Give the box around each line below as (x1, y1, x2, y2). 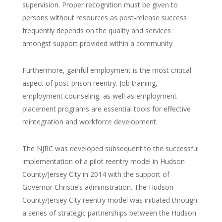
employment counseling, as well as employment (22, 91, 177, 101)
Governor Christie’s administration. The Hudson (22, 182, 173, 192)
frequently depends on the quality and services (22, 26, 171, 35)
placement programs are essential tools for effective (22, 104, 191, 113)
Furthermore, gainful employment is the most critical (22, 65, 191, 75)
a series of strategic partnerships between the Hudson (22, 208, 196, 218)
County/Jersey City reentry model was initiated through (22, 195, 197, 205)
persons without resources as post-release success (22, 13, 187, 22)
